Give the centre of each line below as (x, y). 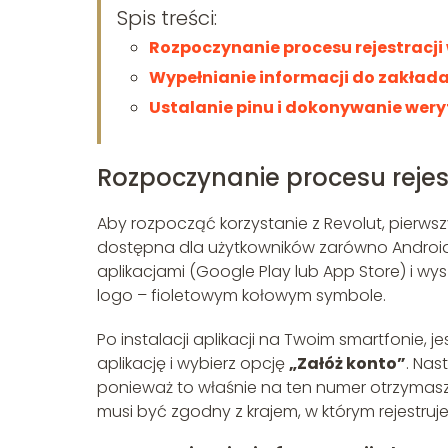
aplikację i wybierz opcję (193, 363)
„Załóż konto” (347, 363)
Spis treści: (167, 17)
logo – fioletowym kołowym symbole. (241, 295)
